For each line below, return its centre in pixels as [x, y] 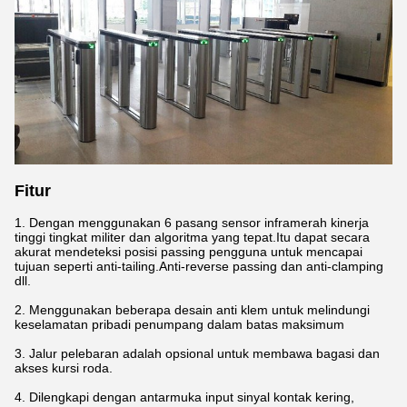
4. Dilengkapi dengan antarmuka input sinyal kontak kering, [184, 397]
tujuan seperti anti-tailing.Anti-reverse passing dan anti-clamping [199, 267]
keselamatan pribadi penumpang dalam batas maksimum [179, 325]
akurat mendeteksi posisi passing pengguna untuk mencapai [189, 252]
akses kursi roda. [64, 368]
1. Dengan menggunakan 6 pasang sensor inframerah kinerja [192, 223]
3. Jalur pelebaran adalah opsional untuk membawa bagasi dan [197, 354]
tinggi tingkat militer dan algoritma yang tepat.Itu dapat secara [192, 238]
